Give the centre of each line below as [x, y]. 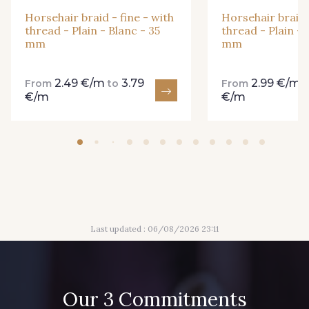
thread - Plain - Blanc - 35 [92, 30]
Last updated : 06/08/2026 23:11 [154, 229]
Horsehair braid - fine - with [99, 17]
